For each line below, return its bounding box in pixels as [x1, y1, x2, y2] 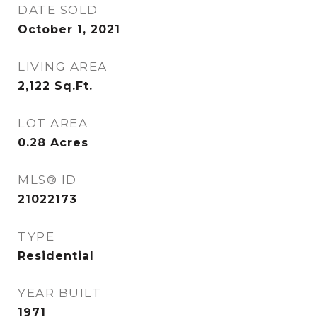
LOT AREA [18, 116, 88, 130]
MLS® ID [18, 173, 77, 187]
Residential [18, 249, 94, 263]
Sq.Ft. [54, 79, 93, 93]
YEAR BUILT [18, 286, 101, 300]
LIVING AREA [18, 59, 108, 74]
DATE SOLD [18, 3, 98, 17]
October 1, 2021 [18, 23, 120, 36]
